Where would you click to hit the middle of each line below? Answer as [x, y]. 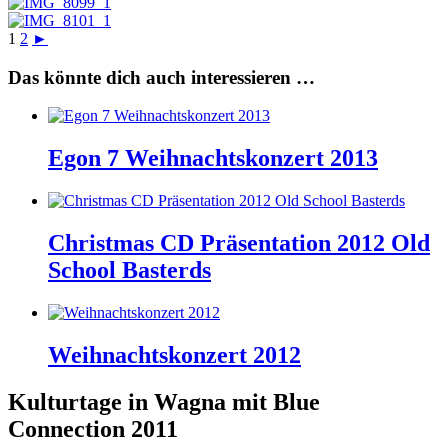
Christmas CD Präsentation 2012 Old [239, 242]
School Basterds [129, 269]
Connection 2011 [93, 428]
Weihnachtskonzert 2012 [174, 354]
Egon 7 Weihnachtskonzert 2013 [213, 158]
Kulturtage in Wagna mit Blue [164, 401]
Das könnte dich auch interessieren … [161, 77]
